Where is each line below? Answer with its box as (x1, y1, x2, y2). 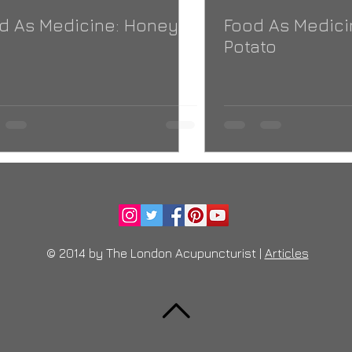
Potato (224, 36, 277, 57)
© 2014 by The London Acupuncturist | (46, 246, 265, 260)
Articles (264, 246, 309, 260)
